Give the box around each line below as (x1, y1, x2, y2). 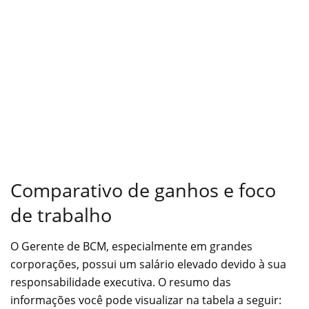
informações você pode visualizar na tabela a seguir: (10, 292, 281, 308)
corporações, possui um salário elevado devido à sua (10, 256, 286, 272)
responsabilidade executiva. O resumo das (10, 274, 231, 290)
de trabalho (10, 201, 112, 228)
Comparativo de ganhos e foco (10, 177, 276, 203)
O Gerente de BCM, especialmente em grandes (10, 238, 252, 254)
